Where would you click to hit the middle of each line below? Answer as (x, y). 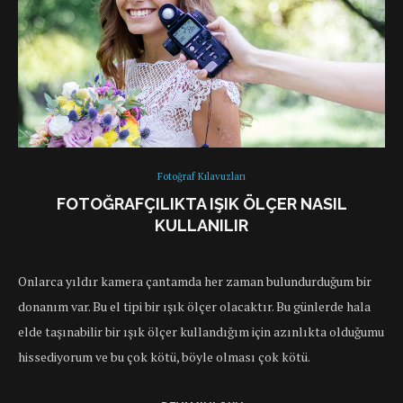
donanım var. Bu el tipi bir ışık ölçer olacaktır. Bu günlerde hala (194, 307)
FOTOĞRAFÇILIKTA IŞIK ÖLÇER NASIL (201, 204)
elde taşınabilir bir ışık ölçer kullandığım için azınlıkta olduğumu (201, 332)
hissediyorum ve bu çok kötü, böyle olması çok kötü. (164, 357)
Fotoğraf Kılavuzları (201, 177)
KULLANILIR (201, 226)
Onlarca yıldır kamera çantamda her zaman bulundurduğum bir (195, 282)
